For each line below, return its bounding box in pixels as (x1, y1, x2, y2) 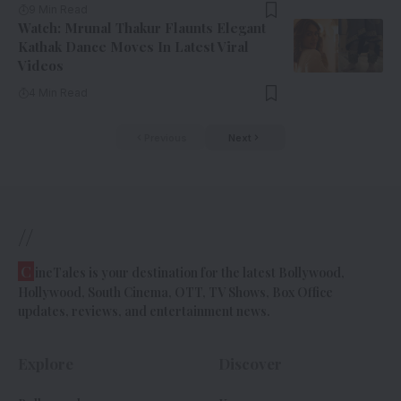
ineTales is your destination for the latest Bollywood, (35, 263, 345, 281)
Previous (143, 131, 187, 144)
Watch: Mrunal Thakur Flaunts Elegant (18, 19, 266, 38)
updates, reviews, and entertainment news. (18, 302, 270, 320)
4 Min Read (29, 86, 88, 100)
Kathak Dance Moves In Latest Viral (18, 38, 249, 56)
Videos (18, 56, 64, 75)
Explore (18, 353, 73, 373)
